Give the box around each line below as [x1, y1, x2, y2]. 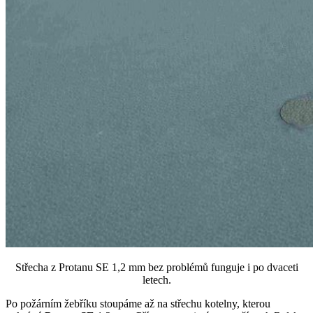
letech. [142, 273, 171, 286]
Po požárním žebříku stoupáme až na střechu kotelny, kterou [6, 297, 270, 310]
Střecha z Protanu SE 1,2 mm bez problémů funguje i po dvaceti [15, 261, 298, 273]
